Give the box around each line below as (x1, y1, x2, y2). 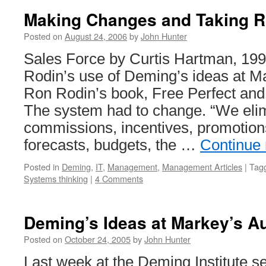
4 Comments (95, 172, 143, 185)
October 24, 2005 (65, 233, 131, 245)
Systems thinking (24, 172, 88, 185)
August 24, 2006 (65, 30, 127, 42)
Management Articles (162, 160, 242, 173)
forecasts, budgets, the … (24, 137, 200, 153)
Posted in (24, 160, 59, 173)
